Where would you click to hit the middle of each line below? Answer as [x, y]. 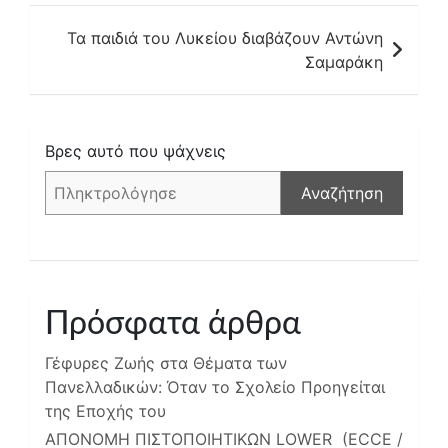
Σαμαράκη [344, 62]
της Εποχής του [105, 411]
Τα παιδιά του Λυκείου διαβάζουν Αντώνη [225, 38]
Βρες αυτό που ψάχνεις [135, 151]
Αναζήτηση [342, 193]
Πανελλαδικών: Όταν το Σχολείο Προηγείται [215, 387]
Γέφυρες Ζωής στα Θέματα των [166, 363]
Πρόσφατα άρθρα [173, 324]
